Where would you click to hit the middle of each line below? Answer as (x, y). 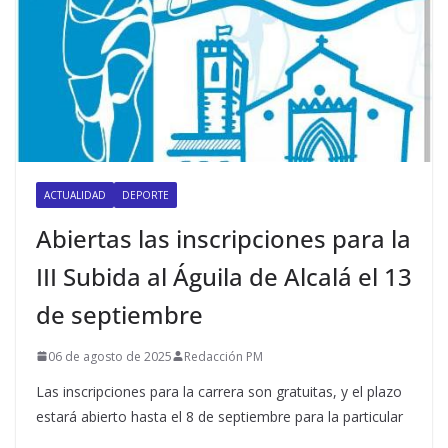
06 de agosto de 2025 (110, 356)
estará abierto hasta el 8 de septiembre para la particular (219, 416)
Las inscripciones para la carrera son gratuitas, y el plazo (219, 391)
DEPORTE (145, 194)
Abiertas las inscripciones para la (223, 238)
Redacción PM (223, 356)
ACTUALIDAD (75, 194)
